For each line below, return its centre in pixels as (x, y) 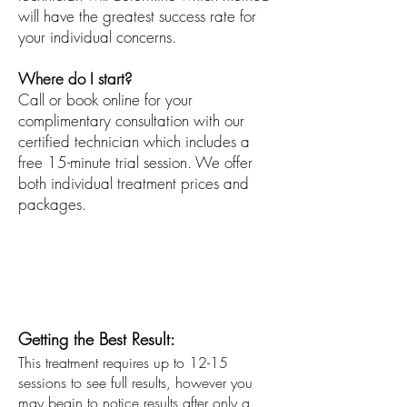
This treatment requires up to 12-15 (123, 362)
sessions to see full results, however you (135, 382)
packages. (55, 204)
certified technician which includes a (134, 141)
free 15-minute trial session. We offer (135, 162)
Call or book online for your (105, 99)
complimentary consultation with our (131, 120)
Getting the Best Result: (99, 339)
